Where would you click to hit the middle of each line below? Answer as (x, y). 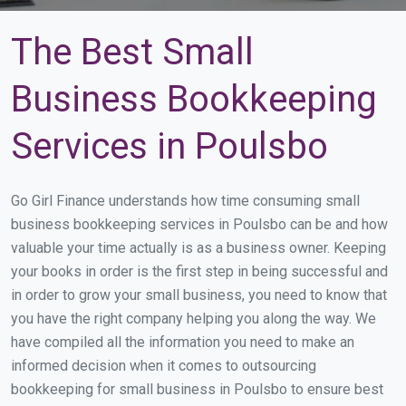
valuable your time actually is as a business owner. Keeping (198, 248)
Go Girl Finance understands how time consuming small (185, 201)
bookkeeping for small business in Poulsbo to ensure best (197, 389)
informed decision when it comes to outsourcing (164, 366)
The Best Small (132, 52)
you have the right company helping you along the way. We (193, 319)
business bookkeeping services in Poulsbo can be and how (199, 224)
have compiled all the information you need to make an (183, 342)
